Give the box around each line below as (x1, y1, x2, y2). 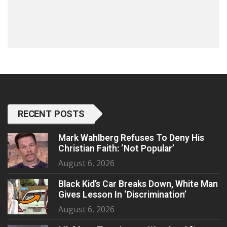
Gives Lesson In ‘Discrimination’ (58, 189, 186, 200)
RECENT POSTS (18, 108, 85, 119)
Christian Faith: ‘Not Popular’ (58, 143, 174, 154)
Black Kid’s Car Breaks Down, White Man (58, 178, 218, 189)
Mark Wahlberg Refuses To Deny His (58, 132, 204, 143)
